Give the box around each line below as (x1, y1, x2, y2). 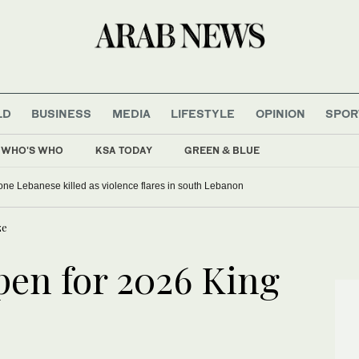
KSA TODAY (95, 143, 152, 156)
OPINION (255, 106, 305, 120)
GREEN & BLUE (184, 143, 260, 156)
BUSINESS (31, 106, 92, 120)
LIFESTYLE (171, 106, 236, 120)
